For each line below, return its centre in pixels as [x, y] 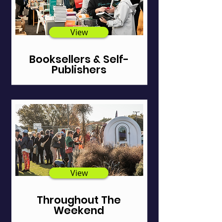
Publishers [79, 70]
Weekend [79, 210]
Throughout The [79, 200]
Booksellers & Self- [79, 59]
